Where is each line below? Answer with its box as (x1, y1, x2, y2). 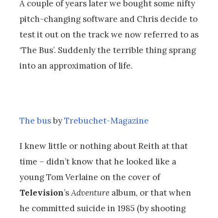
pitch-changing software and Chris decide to (19, 13, 198, 24)
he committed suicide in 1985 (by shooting (19, 202, 186, 214)
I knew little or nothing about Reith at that (19, 140, 188, 151)
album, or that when (109, 187, 191, 198)
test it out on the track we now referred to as (19, 29, 199, 40)
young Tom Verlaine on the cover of (19, 171, 160, 182)
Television (19, 187, 64, 198)
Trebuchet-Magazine (64, 115, 149, 126)
